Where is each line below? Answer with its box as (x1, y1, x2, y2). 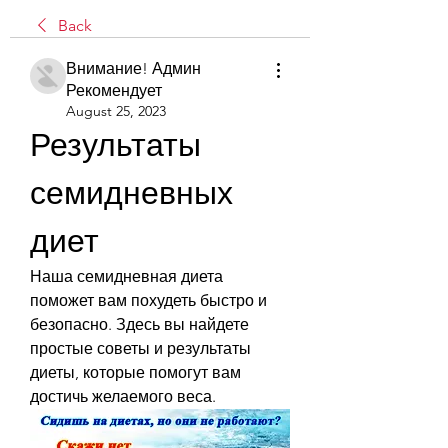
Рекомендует (66, 80, 162, 100)
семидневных (30, 173, 233, 212)
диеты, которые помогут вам (30, 362, 241, 382)
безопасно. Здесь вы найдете (30, 314, 249, 334)
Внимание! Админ (66, 58, 201, 78)
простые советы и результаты (30, 338, 251, 358)
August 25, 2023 (66, 101, 166, 120)
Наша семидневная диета (30, 266, 223, 286)
